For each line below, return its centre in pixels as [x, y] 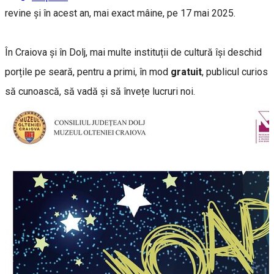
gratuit [186, 72]
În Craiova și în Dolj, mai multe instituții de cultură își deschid [133, 52]
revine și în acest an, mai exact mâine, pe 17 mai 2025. [120, 13]
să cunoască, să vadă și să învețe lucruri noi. [101, 91]
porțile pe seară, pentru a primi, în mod [88, 72]
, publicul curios [235, 72]
